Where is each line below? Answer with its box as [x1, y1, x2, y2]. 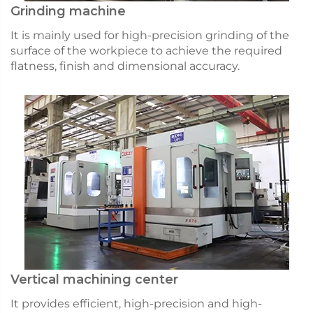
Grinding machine [10, 3, 126, 20]
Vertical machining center [10, 272, 178, 288]
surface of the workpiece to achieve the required [10, 44, 282, 58]
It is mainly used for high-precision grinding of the [10, 29, 289, 43]
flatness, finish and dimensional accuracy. [10, 59, 240, 73]
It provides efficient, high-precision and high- [10, 297, 262, 311]
